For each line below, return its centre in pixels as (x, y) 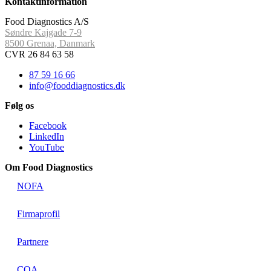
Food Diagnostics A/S (47, 21)
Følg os (19, 105)
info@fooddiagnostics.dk (77, 85)
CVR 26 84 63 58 (39, 54)
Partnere (33, 241)
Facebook (48, 125)
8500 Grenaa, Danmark (50, 43)
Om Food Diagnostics (49, 167)
